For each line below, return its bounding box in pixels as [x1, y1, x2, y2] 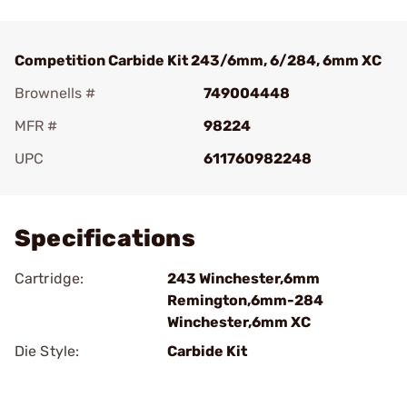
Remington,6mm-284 [167, 292, 323, 309]
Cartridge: [15, 270, 84, 287]
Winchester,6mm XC [167, 313, 311, 331]
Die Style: [15, 342, 79, 360]
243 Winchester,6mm [167, 270, 320, 287]
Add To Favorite [40, 175, 147, 193]
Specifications [15, 224, 195, 253]
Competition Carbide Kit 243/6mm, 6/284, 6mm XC [15, 52, 382, 69]
